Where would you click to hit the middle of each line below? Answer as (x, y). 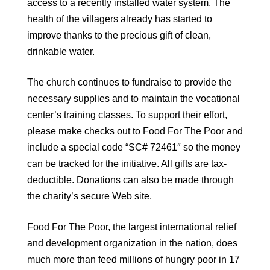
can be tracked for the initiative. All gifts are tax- (127, 164)
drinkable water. (61, 52)
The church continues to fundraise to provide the (130, 83)
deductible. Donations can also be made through (130, 180)
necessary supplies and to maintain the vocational (133, 99)
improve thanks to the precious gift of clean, (119, 36)
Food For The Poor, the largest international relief (132, 227)
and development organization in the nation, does (132, 243)
